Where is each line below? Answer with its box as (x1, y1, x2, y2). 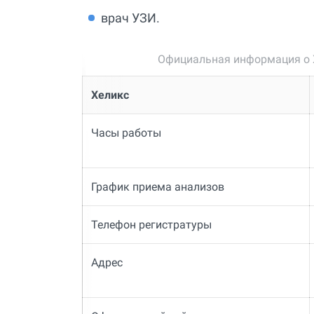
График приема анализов (90, 180, 224, 194)
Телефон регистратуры (90, 218, 212, 232)
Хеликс (90, 88, 129, 102)
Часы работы (90, 126, 164, 140)
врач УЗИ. (101, 11, 160, 26)
